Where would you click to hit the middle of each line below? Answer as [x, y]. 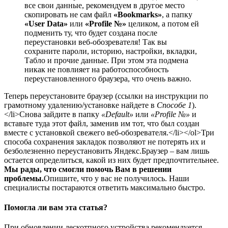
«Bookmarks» [138, 14]
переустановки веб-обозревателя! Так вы [96, 42]
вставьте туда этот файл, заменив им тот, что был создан [102, 123]
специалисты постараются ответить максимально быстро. [105, 187]
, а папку [177, 14]
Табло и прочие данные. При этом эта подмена [106, 60]
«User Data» [46, 23]
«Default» [117, 114]
